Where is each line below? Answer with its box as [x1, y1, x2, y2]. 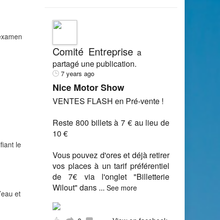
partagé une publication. [53, 58, 137, 69]
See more [107, 183, 137, 192]
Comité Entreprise [53, 44, 133, 58]
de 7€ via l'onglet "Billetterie [53, 171, 169, 182]
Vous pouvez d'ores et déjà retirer [53, 149, 169, 161]
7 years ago [61, 69, 94, 78]
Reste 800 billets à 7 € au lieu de [53, 117, 169, 128]
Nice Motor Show [53, 81, 124, 94]
